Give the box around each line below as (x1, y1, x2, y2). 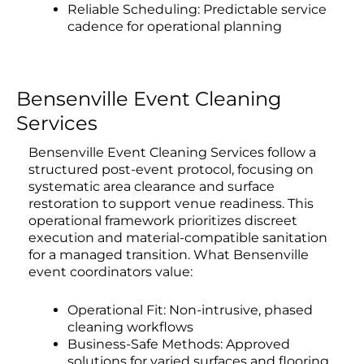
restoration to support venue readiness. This (28, 196, 314, 212)
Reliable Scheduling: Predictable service (67, 2, 327, 18)
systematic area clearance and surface (28, 179, 275, 195)
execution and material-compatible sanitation (28, 230, 327, 246)
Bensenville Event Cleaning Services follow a (28, 145, 316, 161)
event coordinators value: (28, 264, 193, 280)
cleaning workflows (67, 318, 193, 335)
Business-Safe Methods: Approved (67, 336, 290, 352)
